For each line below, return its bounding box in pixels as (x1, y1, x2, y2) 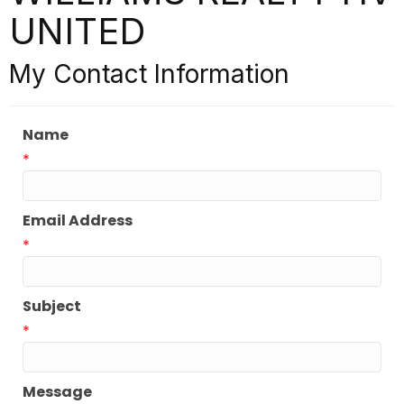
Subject (23, 296, 81, 317)
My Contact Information (9, 59, 289, 90)
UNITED (9, 9, 145, 54)
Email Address (23, 210, 133, 232)
